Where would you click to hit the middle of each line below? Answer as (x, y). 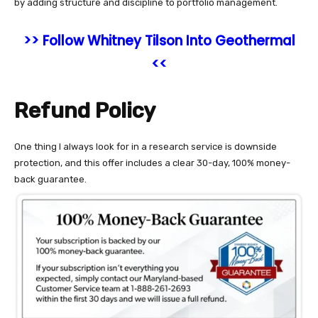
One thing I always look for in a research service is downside (146, 146)
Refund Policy (85, 110)
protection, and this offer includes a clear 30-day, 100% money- (152, 163)
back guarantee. (51, 179)
